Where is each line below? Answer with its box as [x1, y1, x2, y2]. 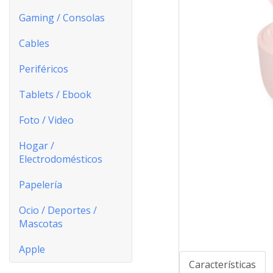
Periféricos [19, 62, 68, 76]
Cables [19, 37, 49, 50]
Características [188, 258, 256, 272]
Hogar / [19, 139, 54, 152]
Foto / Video [19, 113, 74, 127]
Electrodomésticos [19, 152, 102, 166]
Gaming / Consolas [19, 11, 105, 24]
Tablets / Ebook [19, 88, 91, 101]
